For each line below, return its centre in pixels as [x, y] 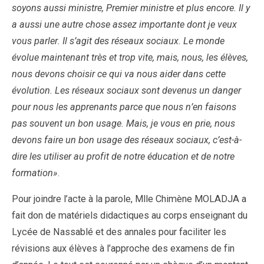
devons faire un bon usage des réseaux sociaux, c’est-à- [127, 140]
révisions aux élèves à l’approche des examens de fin [123, 249]
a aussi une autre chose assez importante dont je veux [124, 24]
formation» [35, 173]
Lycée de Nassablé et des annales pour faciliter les [119, 232]
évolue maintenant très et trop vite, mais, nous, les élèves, [130, 57]
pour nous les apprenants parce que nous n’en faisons [124, 107]
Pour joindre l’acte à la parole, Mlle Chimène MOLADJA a [129, 199]
